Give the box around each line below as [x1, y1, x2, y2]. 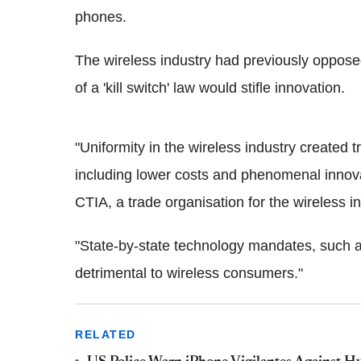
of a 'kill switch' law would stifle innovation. [75, 79, 345, 96]
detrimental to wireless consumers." [75, 264, 303, 281]
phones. [75, 8, 127, 25]
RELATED [75, 327, 136, 341]
